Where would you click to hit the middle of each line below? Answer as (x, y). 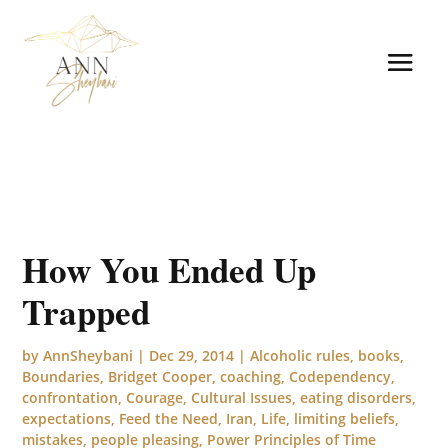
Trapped (86, 311)
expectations (67, 418)
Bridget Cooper (160, 376)
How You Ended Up (169, 269)
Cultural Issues (242, 397)
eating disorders (356, 397)
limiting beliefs (345, 418)
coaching (251, 376)
